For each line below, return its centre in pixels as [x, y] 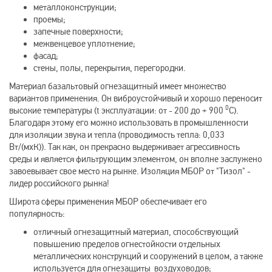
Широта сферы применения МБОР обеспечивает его [108, 202]
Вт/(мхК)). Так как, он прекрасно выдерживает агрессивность [124, 147]
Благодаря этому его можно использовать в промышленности [129, 123]
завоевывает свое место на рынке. [75, 171]
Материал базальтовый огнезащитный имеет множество [118, 86]
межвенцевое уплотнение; [84, 44]
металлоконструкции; [75, 7]
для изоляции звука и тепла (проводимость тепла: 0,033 [117, 135]
